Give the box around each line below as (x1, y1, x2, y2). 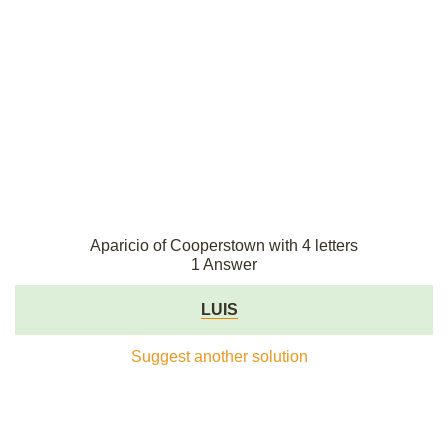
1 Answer (191, 256, 257, 273)
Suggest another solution (130, 348, 308, 365)
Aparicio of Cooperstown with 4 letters (90, 237, 358, 254)
